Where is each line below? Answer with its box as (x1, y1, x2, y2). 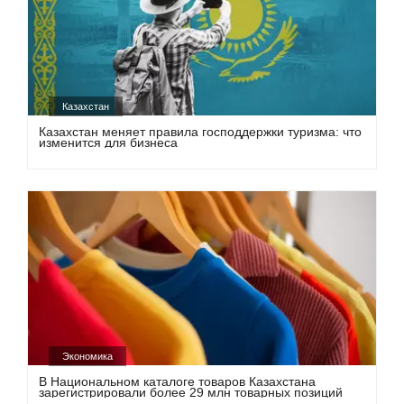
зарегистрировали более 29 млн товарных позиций (39, 385, 344, 400)
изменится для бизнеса (39, 134, 179, 150)
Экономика (62, 351, 114, 363)
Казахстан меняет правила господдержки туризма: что (39, 124, 363, 139)
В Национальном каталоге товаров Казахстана (39, 374, 317, 390)
